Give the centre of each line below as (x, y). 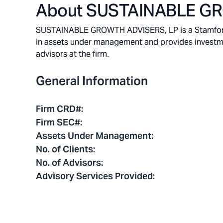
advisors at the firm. (72, 54)
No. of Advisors (68, 163)
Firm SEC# (58, 122)
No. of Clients (64, 149)
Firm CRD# (58, 109)
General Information (92, 81)
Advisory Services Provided (94, 176)
